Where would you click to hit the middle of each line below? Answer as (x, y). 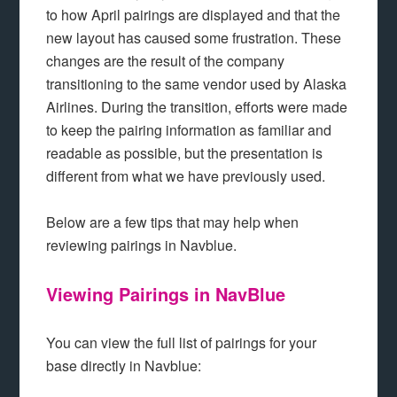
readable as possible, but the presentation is (185, 153)
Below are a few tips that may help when (173, 222)
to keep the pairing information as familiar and (189, 130)
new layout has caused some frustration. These (194, 38)
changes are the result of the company (166, 61)
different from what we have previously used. (186, 176)
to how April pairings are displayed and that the (194, 15)
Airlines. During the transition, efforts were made (197, 107)
